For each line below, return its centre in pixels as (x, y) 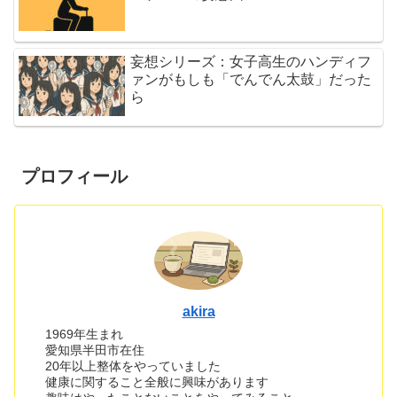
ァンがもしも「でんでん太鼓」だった (251, 79)
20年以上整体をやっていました (133, 366)
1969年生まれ (91, 334)
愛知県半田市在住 (95, 350)
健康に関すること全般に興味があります (157, 381)
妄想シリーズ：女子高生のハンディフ (251, 61)
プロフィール (74, 176)
